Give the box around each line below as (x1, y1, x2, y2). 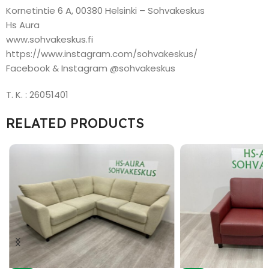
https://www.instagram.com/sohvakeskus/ (6, 47, 198, 60)
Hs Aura (6, 19, 40, 31)
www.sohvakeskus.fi (6, 33, 93, 46)
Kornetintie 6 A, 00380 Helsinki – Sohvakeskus (6, 4, 205, 17)
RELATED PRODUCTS (6, 115, 144, 131)
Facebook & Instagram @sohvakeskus (6, 62, 175, 74)
